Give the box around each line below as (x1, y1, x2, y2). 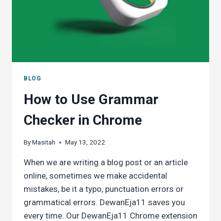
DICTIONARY (64, 21, 108, 29)
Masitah (32, 138, 56, 147)
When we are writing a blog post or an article (24, 157, 188, 168)
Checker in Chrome (24, 111, 142, 128)
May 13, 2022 (65, 138, 106, 147)
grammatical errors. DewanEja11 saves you (24, 197, 185, 208)
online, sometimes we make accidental (24, 171, 167, 181)
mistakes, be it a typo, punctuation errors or (24, 184, 184, 194)
